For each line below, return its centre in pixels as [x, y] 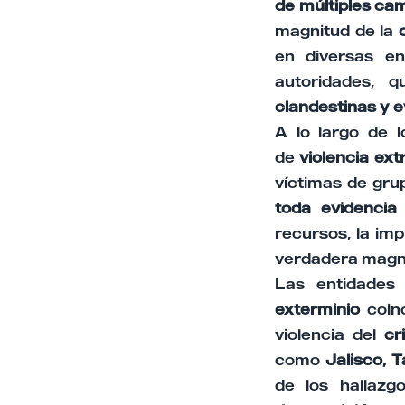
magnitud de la [337, 30]
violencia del [330, 334]
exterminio [317, 309]
